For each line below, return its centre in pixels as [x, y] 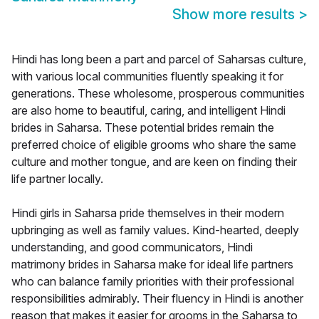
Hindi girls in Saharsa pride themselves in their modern [148, 213]
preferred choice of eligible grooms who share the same [154, 145]
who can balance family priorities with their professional [153, 282]
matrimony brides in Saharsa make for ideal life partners [152, 265]
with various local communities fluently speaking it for [147, 77]
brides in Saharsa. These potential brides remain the [143, 128]
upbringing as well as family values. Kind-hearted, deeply [155, 230]
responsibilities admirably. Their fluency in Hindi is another [157, 299]
